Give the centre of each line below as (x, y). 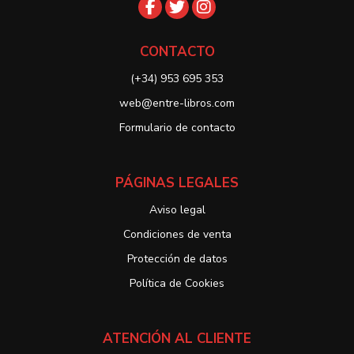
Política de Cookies (177, 284)
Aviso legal (177, 210)
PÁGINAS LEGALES (177, 183)
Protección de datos (177, 259)
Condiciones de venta (177, 235)
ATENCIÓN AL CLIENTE (177, 339)
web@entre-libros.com (177, 104)
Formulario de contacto (177, 128)
